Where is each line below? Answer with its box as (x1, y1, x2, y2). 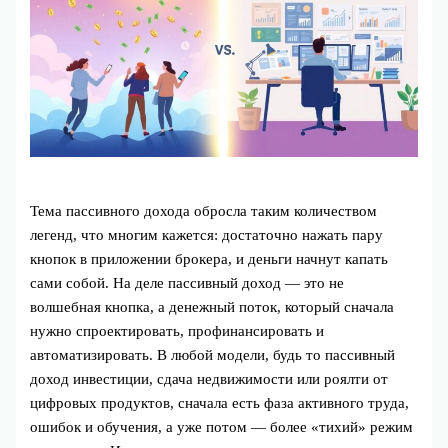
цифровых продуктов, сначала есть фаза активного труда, (30, 395, 410, 412)
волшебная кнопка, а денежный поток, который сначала (30, 299, 395, 316)
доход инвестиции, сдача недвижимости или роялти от (30, 371, 389, 388)
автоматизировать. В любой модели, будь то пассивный (30, 347, 396, 364)
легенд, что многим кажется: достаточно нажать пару (30, 227, 384, 244)
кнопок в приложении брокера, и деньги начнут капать (30, 251, 389, 268)
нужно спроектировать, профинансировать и (30, 323, 325, 340)
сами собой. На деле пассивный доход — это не (30, 275, 345, 292)
